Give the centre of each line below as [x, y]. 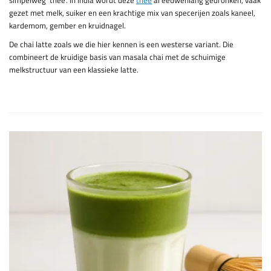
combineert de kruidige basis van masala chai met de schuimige [117, 57]
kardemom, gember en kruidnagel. [67, 26]
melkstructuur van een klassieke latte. [74, 70]
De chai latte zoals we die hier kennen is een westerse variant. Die [121, 44]
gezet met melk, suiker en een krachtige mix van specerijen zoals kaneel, [132, 13]
